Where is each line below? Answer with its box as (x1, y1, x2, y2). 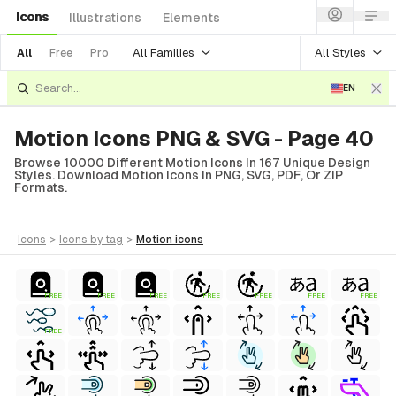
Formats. (14, 180, 67, 194)
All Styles (315, 45, 366, 59)
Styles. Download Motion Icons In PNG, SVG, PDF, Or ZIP (14, 168, 343, 182)
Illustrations (69, 11, 141, 25)
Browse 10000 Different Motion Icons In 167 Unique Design (14, 156, 370, 170)
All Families (133, 45, 194, 59)
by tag (90, 233, 123, 246)
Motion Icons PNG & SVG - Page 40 (14, 126, 374, 150)
